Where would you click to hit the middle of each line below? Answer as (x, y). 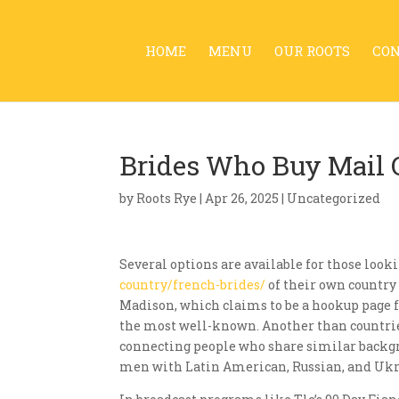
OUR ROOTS (312, 51)
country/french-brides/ (193, 285)
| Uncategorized (330, 198)
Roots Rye (167, 198)
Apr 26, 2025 (242, 198)
